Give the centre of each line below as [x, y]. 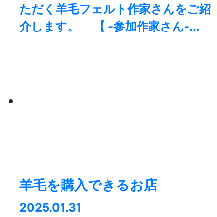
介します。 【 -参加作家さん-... [109, 27]
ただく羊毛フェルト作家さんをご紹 [115, 9]
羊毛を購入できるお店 [88, 185]
